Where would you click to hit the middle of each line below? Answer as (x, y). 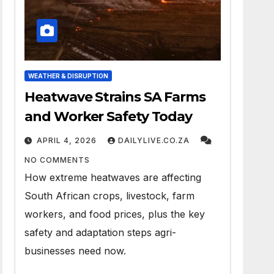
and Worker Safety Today (109, 117)
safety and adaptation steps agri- (101, 232)
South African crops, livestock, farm (110, 196)
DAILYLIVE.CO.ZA (155, 140)
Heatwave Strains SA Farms (115, 97)
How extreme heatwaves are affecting (113, 177)
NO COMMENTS (57, 160)
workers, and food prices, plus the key (115, 214)
